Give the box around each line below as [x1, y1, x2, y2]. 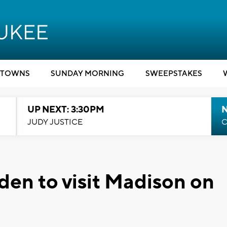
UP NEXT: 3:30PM [27, 104, 104, 116]
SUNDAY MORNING [51, 69, 124, 79]
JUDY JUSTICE [27, 117, 83, 127]
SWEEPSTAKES [145, 69, 202, 79]
